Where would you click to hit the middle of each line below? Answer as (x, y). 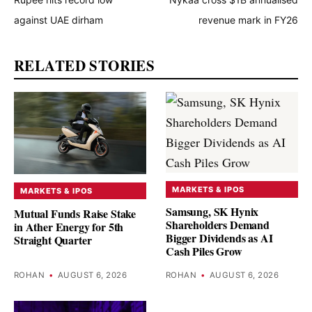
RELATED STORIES (85, 65)
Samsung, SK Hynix (212, 212)
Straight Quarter (53, 240)
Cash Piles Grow (204, 251)
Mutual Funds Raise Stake (75, 213)
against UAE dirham (58, 19)
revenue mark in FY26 (248, 19)
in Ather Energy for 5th (69, 226)
